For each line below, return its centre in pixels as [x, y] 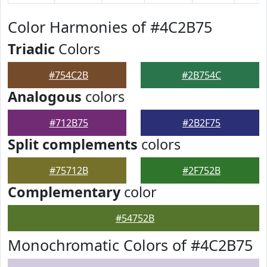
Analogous [45, 97]
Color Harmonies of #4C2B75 [110, 27]
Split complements [73, 144]
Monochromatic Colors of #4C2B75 [130, 245]
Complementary [64, 192]
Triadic [31, 49]
